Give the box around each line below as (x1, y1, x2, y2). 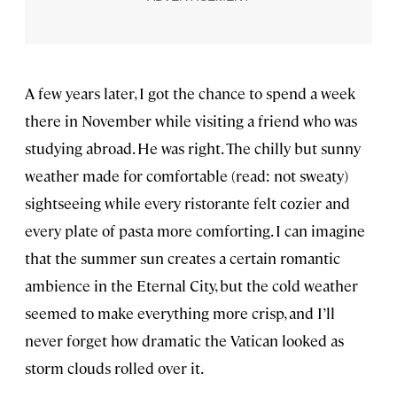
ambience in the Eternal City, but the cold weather (25, 275, 358, 295)
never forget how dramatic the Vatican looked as (25, 330, 344, 350)
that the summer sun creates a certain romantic (25, 247, 340, 268)
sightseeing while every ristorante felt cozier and (25, 192, 350, 213)
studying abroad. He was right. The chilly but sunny (25, 137, 361, 158)
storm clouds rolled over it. (25, 357, 204, 378)
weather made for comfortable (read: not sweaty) (25, 165, 348, 185)
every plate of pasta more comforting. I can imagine (25, 220, 365, 240)
